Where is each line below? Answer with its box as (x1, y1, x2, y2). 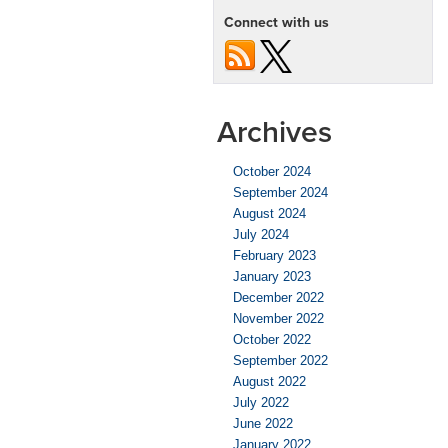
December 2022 (233, 289, 324, 305)
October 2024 (233, 163, 311, 179)
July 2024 (233, 226, 289, 242)
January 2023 (233, 268, 311, 284)
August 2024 (233, 205, 306, 221)
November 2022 (233, 310, 324, 326)
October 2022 (233, 331, 311, 347)
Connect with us (224, 11, 329, 32)
